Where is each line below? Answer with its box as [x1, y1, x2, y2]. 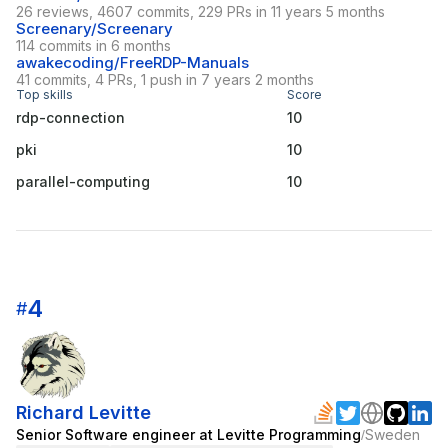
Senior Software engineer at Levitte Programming [16, 426, 361, 444]
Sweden [365, 426, 420, 444]
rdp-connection [16, 109, 125, 127]
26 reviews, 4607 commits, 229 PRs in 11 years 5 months [16, 3, 385, 21]
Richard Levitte [16, 402, 151, 424]
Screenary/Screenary [16, 19, 173, 39]
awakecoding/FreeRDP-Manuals [16, 53, 249, 73]
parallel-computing [16, 173, 150, 191]
